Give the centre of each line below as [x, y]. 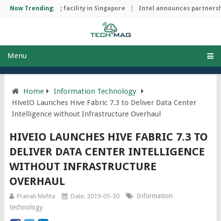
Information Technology [95, 91]
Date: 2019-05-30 [95, 196]
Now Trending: [32, 8]
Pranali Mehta [36, 196]
